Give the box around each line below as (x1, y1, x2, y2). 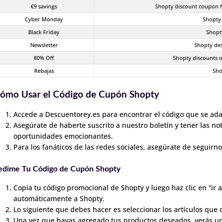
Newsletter (30, 41, 58, 49)
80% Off (34, 54, 54, 61)
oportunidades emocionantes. (13, 131, 113, 141)
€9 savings (31, 2, 57, 10)
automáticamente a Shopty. (13, 194, 105, 203)
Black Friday (28, 28, 59, 36)
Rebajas (34, 67, 54, 74)
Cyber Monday (25, 15, 63, 23)
